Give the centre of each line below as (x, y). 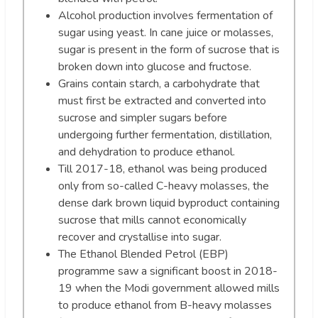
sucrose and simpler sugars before (143, 117)
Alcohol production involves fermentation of (165, 15)
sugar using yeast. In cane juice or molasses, (166, 32)
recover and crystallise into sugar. (140, 237)
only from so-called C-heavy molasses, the (164, 186)
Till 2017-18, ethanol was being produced (163, 169)
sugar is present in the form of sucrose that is (169, 49)
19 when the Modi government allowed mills (169, 288)
